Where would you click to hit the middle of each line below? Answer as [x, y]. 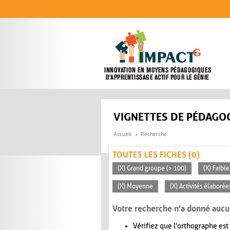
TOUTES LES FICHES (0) [156, 155]
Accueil [122, 135]
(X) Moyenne [135, 187]
